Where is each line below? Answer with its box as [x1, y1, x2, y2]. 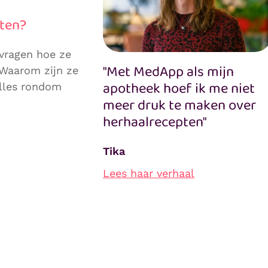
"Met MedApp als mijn [102, 60, 234, 84]
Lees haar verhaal [102, 167, 194, 180]
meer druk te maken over [102, 94, 256, 118]
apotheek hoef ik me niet [102, 77, 255, 101]
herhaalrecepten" [102, 111, 206, 135]
